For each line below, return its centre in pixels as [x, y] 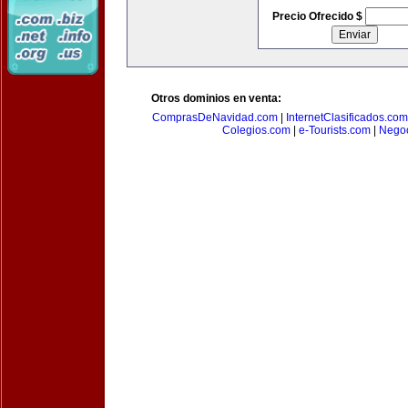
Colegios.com [256, 130]
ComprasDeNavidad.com [215, 117]
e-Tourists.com [334, 130]
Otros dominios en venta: [216, 98]
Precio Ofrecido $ [318, 16]
